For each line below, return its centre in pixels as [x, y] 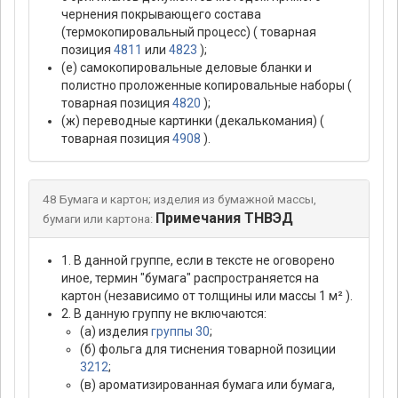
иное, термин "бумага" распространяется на [190, 279]
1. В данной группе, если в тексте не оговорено [198, 261]
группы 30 [180, 332]
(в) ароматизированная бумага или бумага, [207, 385]
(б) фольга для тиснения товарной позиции [208, 350]
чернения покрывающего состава [161, 15]
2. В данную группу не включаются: [164, 314]
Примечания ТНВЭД [224, 219]
